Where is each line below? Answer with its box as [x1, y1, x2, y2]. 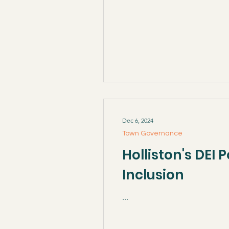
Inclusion [122, 166, 184, 184]
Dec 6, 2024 [122, 116, 153, 124]
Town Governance [122, 130, 182, 137]
